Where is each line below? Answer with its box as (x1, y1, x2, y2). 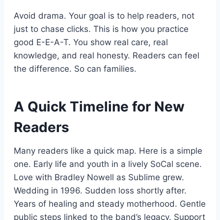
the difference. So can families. (14, 63, 137, 74)
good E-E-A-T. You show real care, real (14, 37, 168, 47)
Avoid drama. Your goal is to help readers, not (14, 10, 194, 21)
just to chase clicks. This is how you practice (14, 24, 189, 34)
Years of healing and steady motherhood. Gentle (14, 198, 206, 209)
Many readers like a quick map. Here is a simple (14, 145, 202, 156)
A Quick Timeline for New (14, 98, 185, 115)
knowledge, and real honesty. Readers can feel (14, 50, 199, 60)
